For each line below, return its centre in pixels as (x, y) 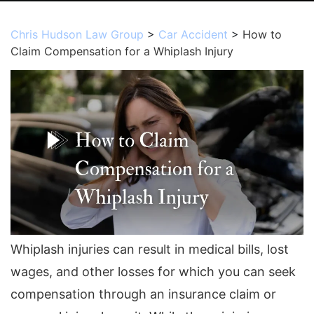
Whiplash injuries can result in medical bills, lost (150, 250)
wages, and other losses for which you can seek (153, 272)
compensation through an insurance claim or (143, 294)
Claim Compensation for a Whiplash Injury (122, 51)
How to (262, 34)
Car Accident (193, 34)
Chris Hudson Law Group (77, 34)
